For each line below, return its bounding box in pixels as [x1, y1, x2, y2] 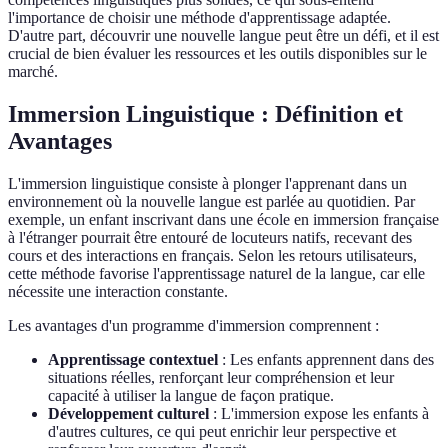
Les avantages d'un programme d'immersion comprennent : [8, 317, 379, 335]
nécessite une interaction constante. [8, 283, 228, 301]
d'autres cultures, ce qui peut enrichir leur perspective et [48, 423, 396, 441]
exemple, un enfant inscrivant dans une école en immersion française [8, 211, 439, 229]
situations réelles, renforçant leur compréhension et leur [48, 369, 394, 387]
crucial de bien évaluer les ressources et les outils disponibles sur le [8, 45, 427, 63]
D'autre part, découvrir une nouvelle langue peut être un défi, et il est [8, 27, 439, 45]
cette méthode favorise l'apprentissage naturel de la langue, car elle [8, 265, 425, 283]
